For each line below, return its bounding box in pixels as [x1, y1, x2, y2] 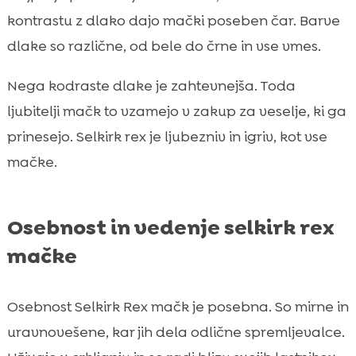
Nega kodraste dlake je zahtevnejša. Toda [6, 75, 296, 95]
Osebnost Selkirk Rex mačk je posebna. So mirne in [6, 296, 349, 316]
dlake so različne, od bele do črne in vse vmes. [6, 36, 321, 56]
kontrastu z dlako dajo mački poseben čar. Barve [6, 10, 340, 30]
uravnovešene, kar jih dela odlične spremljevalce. [6, 322, 345, 342]
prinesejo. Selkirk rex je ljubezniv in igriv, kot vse [6, 126, 327, 146]
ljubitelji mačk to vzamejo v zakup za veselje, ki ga [6, 101, 346, 121]
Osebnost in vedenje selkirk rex [6, 213, 335, 241]
